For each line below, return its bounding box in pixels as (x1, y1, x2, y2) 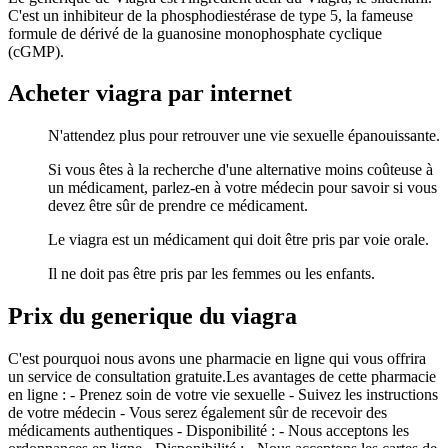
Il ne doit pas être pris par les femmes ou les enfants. (48, 265, 375, 283)
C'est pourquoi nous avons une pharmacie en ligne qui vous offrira (8, 350, 426, 368)
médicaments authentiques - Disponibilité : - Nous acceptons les (8, 422, 409, 440)
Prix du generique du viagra (8, 303, 297, 330)
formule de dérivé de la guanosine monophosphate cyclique (8, 24, 382, 42)
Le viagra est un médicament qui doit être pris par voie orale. (48, 231, 429, 249)
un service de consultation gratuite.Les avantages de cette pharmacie (8, 368, 436, 386)
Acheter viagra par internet (8, 80, 292, 107)
